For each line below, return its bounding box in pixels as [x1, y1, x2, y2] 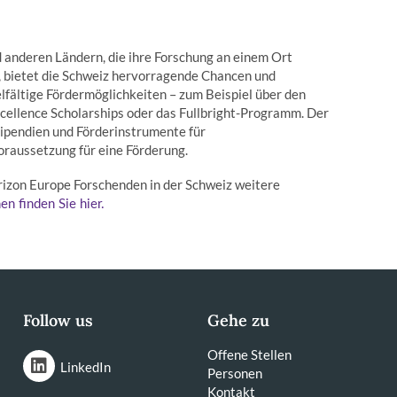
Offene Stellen [207, 346, 292, 362]
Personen [207, 365, 263, 381]
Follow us [22, 310, 93, 331]
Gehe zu [207, 310, 270, 331]
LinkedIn [59, 359, 111, 375]
